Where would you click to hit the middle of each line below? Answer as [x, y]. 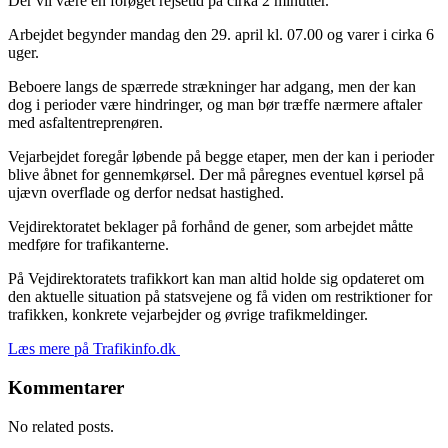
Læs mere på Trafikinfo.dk [94, 349]
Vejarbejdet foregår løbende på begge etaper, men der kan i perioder [221, 157]
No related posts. [61, 426]
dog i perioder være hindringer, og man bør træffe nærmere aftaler [215, 105]
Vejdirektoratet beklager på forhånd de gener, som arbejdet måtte [210, 227]
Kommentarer [66, 387]
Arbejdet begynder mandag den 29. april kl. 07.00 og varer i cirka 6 [221, 35]
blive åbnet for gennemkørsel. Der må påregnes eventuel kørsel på [216, 175]
